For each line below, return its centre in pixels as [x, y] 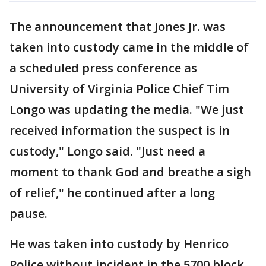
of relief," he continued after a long [112, 193]
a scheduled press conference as [103, 68]
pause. [30, 213]
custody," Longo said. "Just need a [107, 151]
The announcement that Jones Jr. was [118, 26]
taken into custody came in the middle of [129, 47]
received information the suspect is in [120, 130]
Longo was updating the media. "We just [127, 110]
